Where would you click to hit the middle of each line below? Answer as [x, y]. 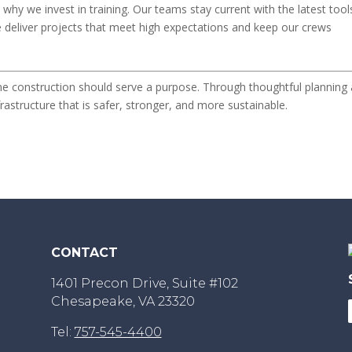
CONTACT [86, 252]
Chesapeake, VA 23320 [123, 301]
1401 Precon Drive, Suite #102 [144, 283]
